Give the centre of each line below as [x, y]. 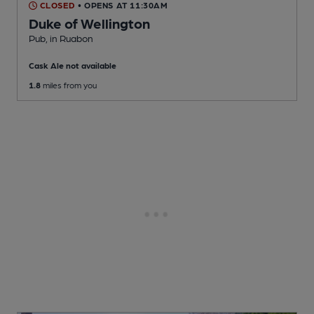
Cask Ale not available [73, 66]
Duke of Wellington [89, 23]
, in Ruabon [69, 38]
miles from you [69, 85]
